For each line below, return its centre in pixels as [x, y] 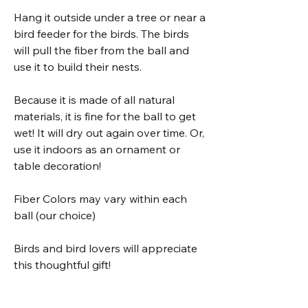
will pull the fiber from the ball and [101, 51]
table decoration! [57, 166]
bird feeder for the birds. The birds [101, 34]
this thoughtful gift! [62, 265]
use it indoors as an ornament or [97, 150]
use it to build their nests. [78, 67]
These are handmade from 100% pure [110, 298]
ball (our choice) [55, 216]
